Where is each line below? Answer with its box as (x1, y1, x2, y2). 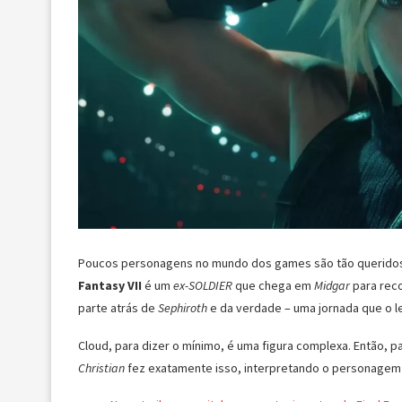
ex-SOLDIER (173, 277, 232, 294)
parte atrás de (78, 300, 158, 317)
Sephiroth (158, 300, 210, 317)
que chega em (232, 277, 314, 294)
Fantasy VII (78, 277, 142, 294)
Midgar (314, 277, 353, 294)
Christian (78, 360, 125, 377)
